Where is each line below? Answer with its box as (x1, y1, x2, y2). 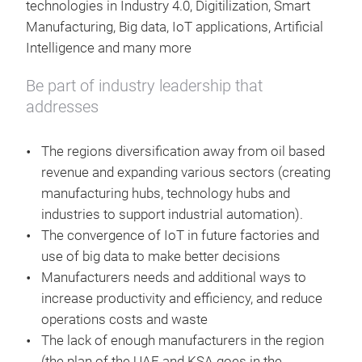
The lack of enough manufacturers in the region (41, 333, 324, 348)
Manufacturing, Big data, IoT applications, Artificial (26, 19, 323, 35)
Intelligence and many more (26, 40, 192, 56)
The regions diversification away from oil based (41, 144, 325, 159)
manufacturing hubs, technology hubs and (41, 186, 290, 201)
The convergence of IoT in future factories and (41, 228, 319, 243)
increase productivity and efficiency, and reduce (41, 291, 322, 306)
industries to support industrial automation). (41, 207, 306, 222)
